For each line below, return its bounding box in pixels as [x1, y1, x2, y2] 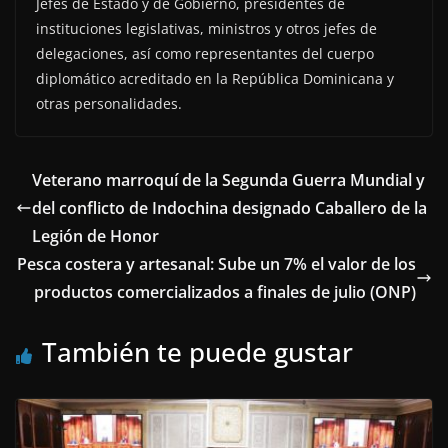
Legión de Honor [32, 225, 159, 248]
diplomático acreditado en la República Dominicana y [36, 69, 394, 89]
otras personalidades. [36, 94, 182, 114]
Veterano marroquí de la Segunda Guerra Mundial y [32, 169, 425, 192]
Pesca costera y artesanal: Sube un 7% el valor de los [17, 253, 416, 276]
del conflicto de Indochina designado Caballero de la [32, 197, 427, 220]
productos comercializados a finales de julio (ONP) [34, 281, 416, 304]
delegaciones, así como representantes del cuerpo [36, 44, 374, 64]
